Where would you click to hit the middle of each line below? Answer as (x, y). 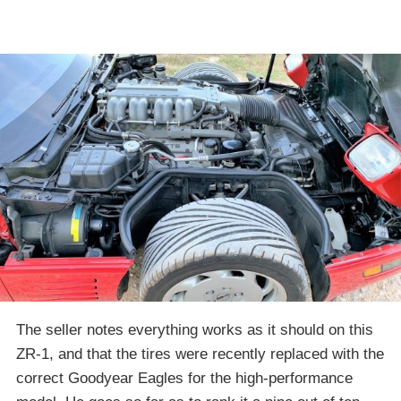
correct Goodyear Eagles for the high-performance (184, 379)
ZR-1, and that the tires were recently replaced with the (200, 354)
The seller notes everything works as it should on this (195, 330)
